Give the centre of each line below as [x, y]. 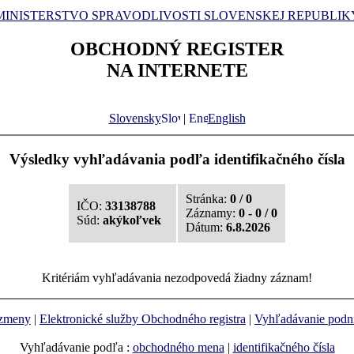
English [226, 118]
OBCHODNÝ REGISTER [177, 49]
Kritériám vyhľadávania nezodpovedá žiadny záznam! [177, 278]
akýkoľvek [132, 220]
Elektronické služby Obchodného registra [143, 319]
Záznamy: [212, 213]
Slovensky [135, 118]
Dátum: [206, 228]
